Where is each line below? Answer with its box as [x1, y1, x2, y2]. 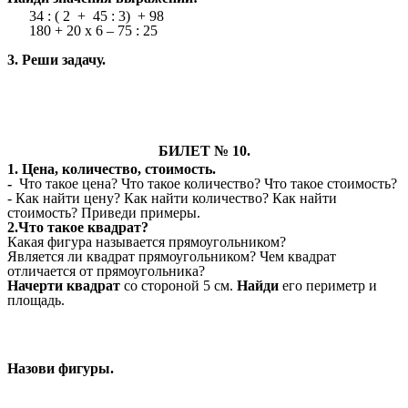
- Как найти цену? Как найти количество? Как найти [7, 190, 337, 207]
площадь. [7, 292, 65, 309]
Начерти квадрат [7, 278, 120, 294]
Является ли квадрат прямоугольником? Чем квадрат [7, 249, 336, 265]
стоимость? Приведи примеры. [7, 205, 200, 221]
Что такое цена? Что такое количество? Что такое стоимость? [19, 176, 397, 192]
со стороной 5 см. [120, 278, 233, 294]
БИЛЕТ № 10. [158, 143, 250, 159]
